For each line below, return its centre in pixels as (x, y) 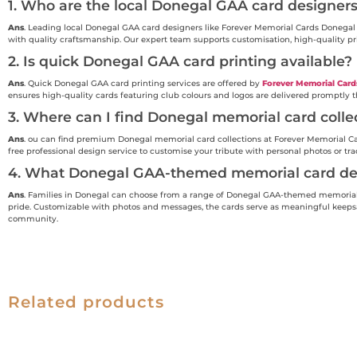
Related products (86, 302)
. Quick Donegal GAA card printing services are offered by (143, 83)
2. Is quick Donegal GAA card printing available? (180, 61)
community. (33, 218)
